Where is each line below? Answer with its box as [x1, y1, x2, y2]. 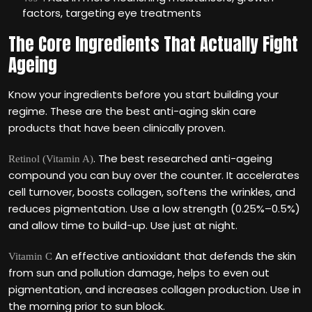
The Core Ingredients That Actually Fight [8, 31, 298, 57]
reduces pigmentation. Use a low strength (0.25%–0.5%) [8, 201, 300, 216]
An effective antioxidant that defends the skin [52, 249, 296, 263]
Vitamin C [8, 251, 52, 262]
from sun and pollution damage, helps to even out [8, 265, 270, 280]
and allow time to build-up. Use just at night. [8, 218, 237, 233]
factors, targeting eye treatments [22, 6, 201, 20]
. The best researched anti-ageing [93, 151, 272, 166]
